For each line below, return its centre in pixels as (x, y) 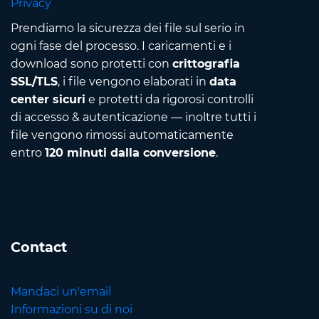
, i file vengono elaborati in (134, 82)
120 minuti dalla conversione (130, 153)
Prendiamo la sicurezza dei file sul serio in (128, 28)
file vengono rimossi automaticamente (122, 135)
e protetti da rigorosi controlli (169, 100)
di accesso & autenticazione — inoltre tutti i (134, 117)
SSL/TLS (34, 82)
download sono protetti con (91, 64)
